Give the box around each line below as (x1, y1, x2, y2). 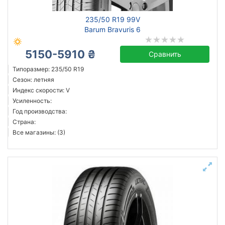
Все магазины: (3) (13, 129, 65, 136)
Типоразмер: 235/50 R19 (13, 65, 84, 73)
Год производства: (13, 107, 67, 115)
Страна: (13, 118, 36, 126)
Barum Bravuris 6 (84, 25, 141, 34)
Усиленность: (13, 97, 52, 104)
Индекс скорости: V (13, 86, 70, 94)
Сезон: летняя (13, 76, 54, 83)
